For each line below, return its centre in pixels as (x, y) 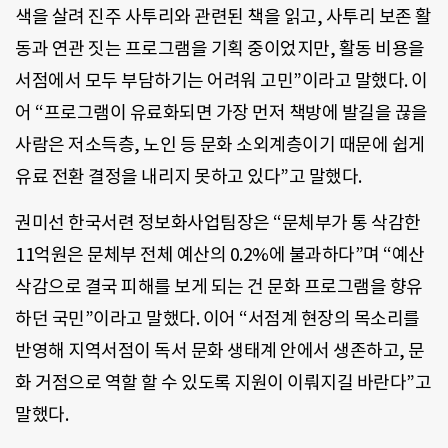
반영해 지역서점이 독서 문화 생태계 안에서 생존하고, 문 (220, 351)
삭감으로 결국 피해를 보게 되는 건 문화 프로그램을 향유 (219, 287)
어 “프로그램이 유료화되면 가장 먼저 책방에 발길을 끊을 (221, 112)
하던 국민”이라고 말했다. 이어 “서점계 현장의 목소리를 (217, 319)
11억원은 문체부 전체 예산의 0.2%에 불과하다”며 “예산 (220, 255)
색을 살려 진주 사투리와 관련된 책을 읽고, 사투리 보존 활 (223, 16)
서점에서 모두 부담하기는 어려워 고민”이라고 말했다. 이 (221, 80)
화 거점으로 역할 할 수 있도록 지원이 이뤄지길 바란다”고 (223, 383)
